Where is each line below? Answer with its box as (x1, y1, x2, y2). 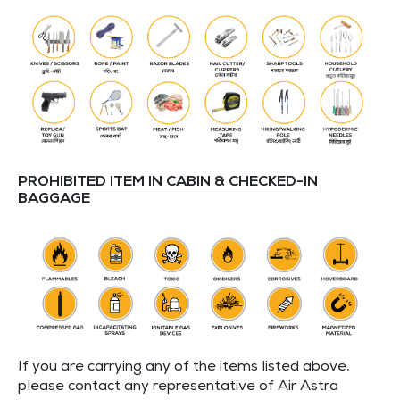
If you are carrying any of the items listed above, (18, 360, 350, 375)
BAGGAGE (18, 192, 90, 207)
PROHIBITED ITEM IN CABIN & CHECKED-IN (18, 175, 318, 190)
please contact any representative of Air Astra (18, 379, 338, 395)
